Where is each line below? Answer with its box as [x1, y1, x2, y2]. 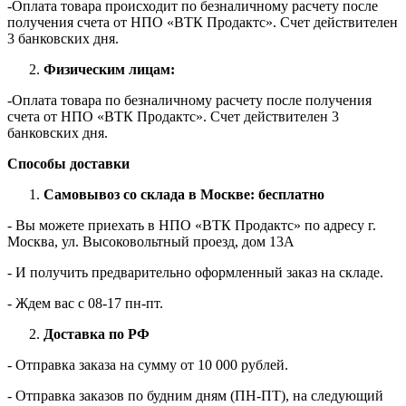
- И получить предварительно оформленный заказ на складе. [7, 264, 383, 280]
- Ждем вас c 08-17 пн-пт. [7, 295, 163, 311]
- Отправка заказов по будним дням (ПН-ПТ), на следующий [7, 387, 383, 403]
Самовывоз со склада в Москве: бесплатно [43, 186, 324, 202]
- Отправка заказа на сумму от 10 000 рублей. [7, 356, 288, 372]
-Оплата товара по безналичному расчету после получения [7, 92, 372, 108]
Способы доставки [7, 155, 130, 171]
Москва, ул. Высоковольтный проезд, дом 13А [7, 233, 295, 249]
